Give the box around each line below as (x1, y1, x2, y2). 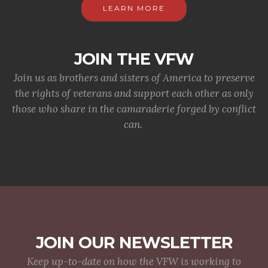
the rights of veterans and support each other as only (14, 87, 254, 100)
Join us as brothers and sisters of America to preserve (13, 71, 255, 85)
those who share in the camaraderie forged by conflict (12, 102, 256, 116)
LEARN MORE (103, 4, 165, 13)
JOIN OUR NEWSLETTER (35, 233, 233, 253)
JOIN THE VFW (74, 49, 194, 69)
